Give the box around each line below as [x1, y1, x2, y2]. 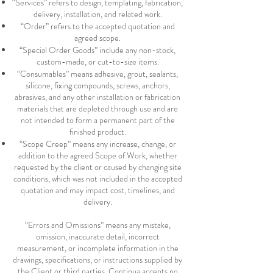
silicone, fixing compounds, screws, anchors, [25, 79, 170, 91]
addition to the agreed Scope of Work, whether [18, 149, 177, 161]
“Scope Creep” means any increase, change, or [19, 138, 176, 150]
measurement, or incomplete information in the [16, 242, 179, 254]
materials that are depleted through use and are [17, 102, 178, 115]
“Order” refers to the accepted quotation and [20, 20, 175, 32]
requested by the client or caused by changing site [13, 161, 182, 173]
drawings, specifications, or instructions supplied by [13, 253, 182, 266]
